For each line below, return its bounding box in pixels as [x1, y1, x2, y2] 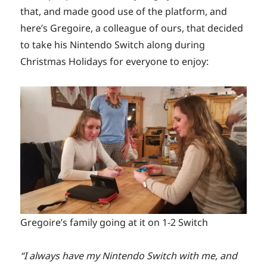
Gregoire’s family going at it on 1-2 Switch [20, 215, 209, 229]
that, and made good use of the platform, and [20, 5, 228, 18]
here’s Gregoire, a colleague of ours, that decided [20, 21, 244, 35]
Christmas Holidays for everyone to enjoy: [20, 55, 209, 69]
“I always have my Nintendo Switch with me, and [20, 249, 238, 262]
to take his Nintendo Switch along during [20, 38, 206, 52]
